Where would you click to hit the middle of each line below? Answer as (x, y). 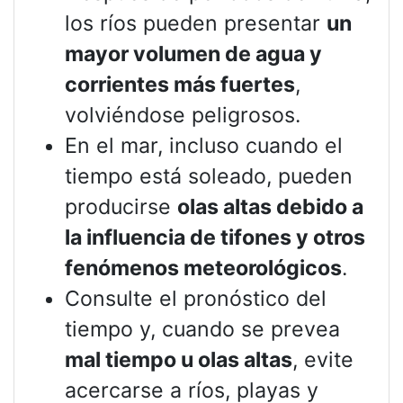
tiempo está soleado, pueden (209, 177)
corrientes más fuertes (180, 85)
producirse (121, 207)
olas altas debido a (270, 207)
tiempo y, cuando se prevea (202, 330)
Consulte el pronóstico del (196, 299)
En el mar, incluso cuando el (204, 146)
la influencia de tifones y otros (215, 238)
